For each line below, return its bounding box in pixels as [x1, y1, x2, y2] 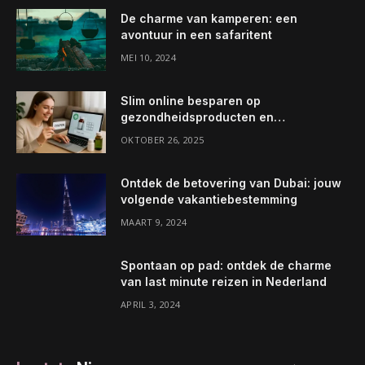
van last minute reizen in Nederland [121, 275, 327, 288]
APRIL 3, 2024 [121, 298, 181, 310]
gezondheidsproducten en [121, 110, 274, 124]
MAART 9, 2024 [121, 216, 187, 228]
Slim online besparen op [121, 94, 261, 108]
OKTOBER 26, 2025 [121, 134, 204, 146]
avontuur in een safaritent [121, 28, 272, 42]
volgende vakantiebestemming [121, 192, 297, 206]
